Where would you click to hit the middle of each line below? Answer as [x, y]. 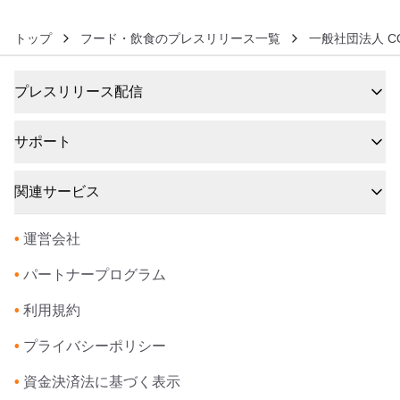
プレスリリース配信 [79, 92]
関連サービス [57, 192]
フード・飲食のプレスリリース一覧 [180, 39]
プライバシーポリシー [95, 346]
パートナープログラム [95, 275]
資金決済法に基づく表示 [102, 382]
